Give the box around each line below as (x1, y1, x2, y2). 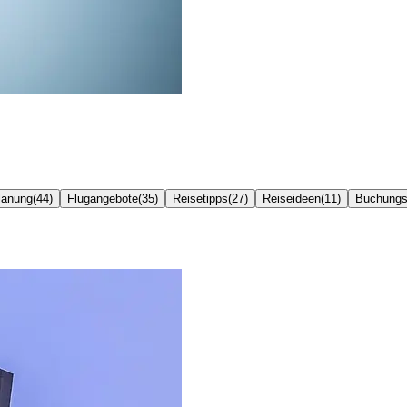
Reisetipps (173, 191, 228, 205)
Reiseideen (263, 191, 321, 205)
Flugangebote (67, 191, 138, 205)
